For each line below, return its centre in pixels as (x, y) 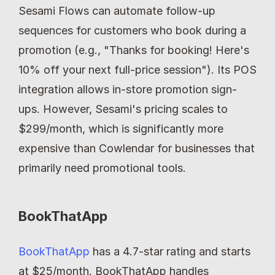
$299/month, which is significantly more (121, 128)
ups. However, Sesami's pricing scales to (123, 109)
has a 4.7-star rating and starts (170, 251)
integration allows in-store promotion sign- (128, 89)
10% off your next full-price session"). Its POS (137, 69)
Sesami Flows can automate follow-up (117, 10)
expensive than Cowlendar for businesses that (137, 148)
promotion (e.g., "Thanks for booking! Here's (134, 50)
